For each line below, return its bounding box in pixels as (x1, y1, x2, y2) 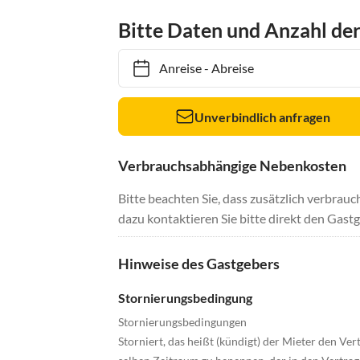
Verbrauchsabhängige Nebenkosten (118, 157, 346, 175)
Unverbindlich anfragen (194, 108, 331, 125)
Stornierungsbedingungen (118, 315, 247, 329)
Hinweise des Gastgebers (118, 255, 280, 273)
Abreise (203, 60, 246, 76)
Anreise (151, 60, 194, 76)
